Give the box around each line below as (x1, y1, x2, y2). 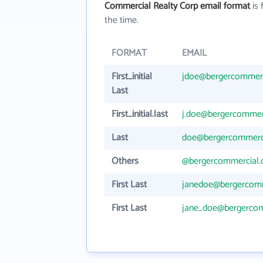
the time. (104, 12, 139, 28)
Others (112, 153, 139, 169)
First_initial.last (112, 106, 168, 122)
